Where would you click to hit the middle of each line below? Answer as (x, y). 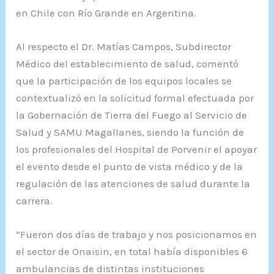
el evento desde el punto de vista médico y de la (130, 167)
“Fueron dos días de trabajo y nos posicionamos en (137, 235)
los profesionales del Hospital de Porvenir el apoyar (137, 150)
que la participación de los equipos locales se (124, 81)
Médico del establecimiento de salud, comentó (128, 64)
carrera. (35, 201)
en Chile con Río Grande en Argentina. (106, 13)
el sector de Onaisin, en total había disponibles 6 (132, 252)
